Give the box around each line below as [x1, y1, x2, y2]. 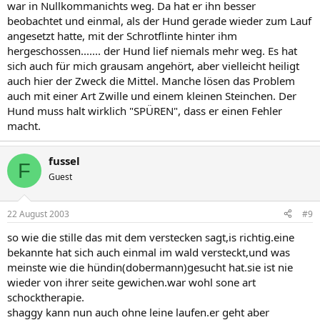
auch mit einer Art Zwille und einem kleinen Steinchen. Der [7, 89, 296, 103]
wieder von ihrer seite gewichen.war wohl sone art [7, 274, 256, 289]
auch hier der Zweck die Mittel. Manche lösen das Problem [7, 74, 295, 88]
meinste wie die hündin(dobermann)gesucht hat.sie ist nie [7, 259, 293, 274]
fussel [49, 154, 80, 168]
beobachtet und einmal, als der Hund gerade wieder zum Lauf [7, 14, 311, 28]
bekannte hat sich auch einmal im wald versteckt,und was [7, 244, 290, 259]
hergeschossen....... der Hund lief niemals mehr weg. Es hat [7, 44, 297, 58]
